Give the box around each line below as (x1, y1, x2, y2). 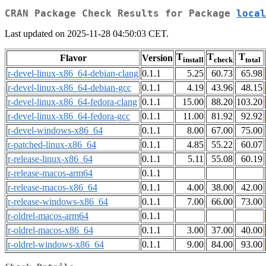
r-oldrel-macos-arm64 (8, 211, 88, 221)
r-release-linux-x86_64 (8, 154, 93, 164)
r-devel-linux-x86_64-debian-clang (8, 68, 138, 79)
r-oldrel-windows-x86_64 (8, 239, 104, 250)
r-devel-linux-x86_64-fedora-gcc (8, 111, 130, 122)
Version (142, 53, 173, 64)
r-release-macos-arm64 (8, 168, 93, 179)
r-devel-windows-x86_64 (8, 125, 103, 136)
